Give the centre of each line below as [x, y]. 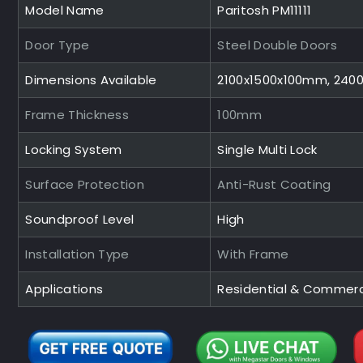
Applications [64, 288]
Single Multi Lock [267, 149]
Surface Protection [85, 184]
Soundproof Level [80, 219]
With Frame [253, 254]
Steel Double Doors [278, 45]
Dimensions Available [91, 79]
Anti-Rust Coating [274, 184]
